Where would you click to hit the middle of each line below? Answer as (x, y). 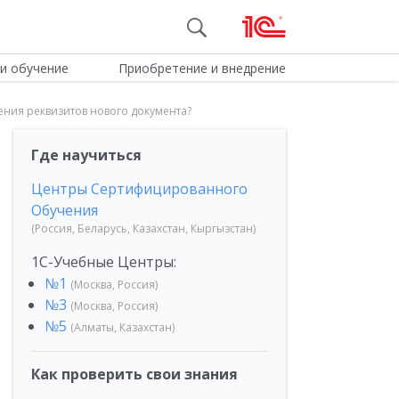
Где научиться (86, 155)
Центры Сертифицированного (139, 189)
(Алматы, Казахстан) (122, 327)
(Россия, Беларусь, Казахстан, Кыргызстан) (143, 228)
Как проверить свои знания (134, 374)
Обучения (65, 210)
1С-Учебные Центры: (104, 262)
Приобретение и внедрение (202, 68)
